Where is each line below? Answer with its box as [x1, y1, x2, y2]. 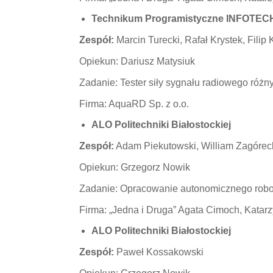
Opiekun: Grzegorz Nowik [79, 162, 190, 172]
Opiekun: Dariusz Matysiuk [79, 56, 195, 66]
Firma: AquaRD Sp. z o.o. [79, 99, 189, 109]
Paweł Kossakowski [113, 247, 204, 257]
